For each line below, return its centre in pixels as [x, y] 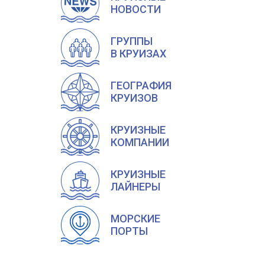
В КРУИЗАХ [138, 54]
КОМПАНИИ [140, 143]
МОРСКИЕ [135, 219]
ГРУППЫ [132, 41]
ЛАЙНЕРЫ [135, 187]
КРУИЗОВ [134, 98]
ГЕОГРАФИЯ [141, 86]
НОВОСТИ [136, 9]
